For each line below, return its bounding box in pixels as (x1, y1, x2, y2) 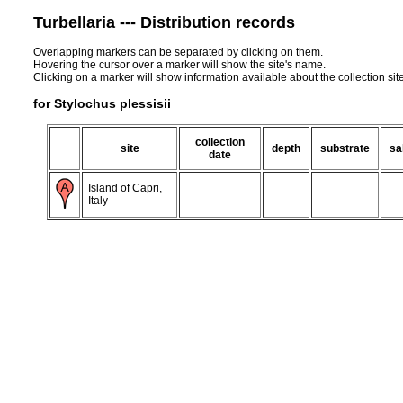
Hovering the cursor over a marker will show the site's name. (33, 58, 326, 71)
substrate (320, 141, 370, 155)
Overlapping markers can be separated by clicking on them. (33, 45, 323, 58)
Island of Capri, (88, 181, 162, 194)
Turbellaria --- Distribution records (33, 13, 295, 31)
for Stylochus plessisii (33, 95, 171, 111)
